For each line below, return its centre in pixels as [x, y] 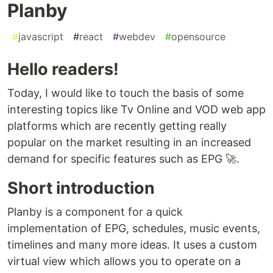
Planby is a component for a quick [95, 211]
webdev [137, 36]
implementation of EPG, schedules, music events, [134, 228]
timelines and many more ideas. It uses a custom [132, 244]
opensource [198, 36]
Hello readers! [63, 69]
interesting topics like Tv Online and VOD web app [136, 109]
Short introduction [81, 188]
